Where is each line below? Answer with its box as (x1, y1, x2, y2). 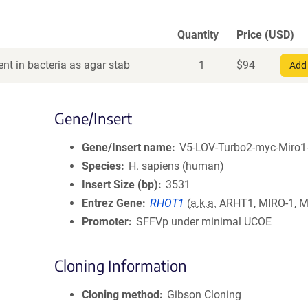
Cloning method (82, 288, 159, 301)
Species (82, 159, 121, 173)
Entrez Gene (82, 197, 142, 210)
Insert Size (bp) (82, 178, 158, 191)
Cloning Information (54, 256, 187, 275)
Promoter (82, 215, 129, 228)
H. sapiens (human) (129, 159, 225, 173)
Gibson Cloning (167, 288, 242, 301)
